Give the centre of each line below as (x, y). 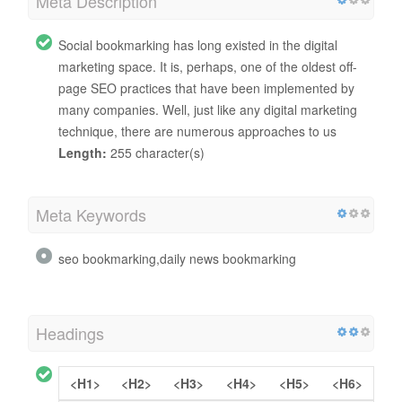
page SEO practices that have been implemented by (206, 87)
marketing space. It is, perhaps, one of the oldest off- (208, 66)
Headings (70, 332)
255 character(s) (156, 152)
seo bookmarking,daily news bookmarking (177, 258)
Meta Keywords (91, 214)
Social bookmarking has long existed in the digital (198, 44)
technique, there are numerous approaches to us (197, 131)
